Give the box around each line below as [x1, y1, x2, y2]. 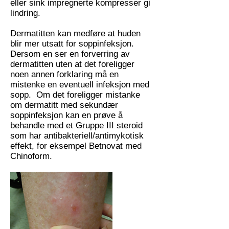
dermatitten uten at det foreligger [10, 59, 134, 69]
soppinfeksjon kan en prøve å [10, 110, 123, 120]
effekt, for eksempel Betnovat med [10, 141, 142, 151]
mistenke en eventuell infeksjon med [10, 80, 149, 89]
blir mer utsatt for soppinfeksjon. [10, 39, 134, 49]
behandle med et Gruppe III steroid [10, 121, 143, 130]
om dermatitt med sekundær [10, 100, 118, 110]
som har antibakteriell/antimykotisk [10, 131, 144, 141]
